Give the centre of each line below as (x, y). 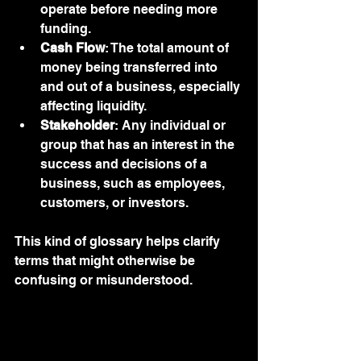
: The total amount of (168, 48)
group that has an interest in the (139, 144)
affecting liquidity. (93, 106)
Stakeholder (77, 125)
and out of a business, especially (142, 86)
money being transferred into (131, 67)
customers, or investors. (114, 202)
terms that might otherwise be (106, 260)
